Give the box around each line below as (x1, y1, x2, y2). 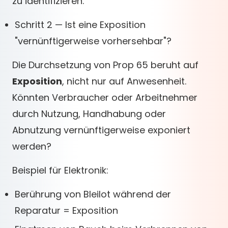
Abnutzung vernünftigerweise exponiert (12, 124, 190, 136)
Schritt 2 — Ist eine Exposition (15, 18, 146, 31)
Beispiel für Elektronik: (12, 164, 108, 177)
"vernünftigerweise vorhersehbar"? (15, 35, 172, 47)
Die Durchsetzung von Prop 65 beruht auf (12, 59, 198, 71)
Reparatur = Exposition (15, 204, 118, 217)
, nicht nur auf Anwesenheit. (62, 75, 186, 88)
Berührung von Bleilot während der (15, 188, 171, 201)
